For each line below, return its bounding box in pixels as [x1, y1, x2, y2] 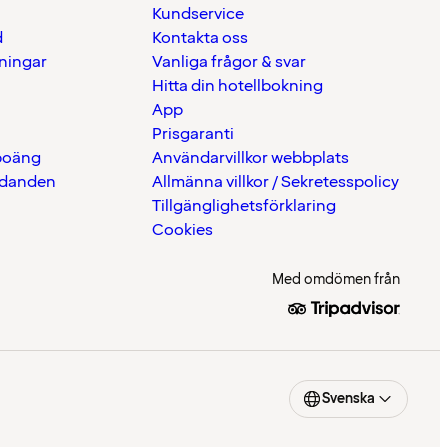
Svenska [322, 389, 375, 409]
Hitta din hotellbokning [152, 75, 323, 98]
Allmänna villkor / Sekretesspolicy [152, 171, 399, 194]
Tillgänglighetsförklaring [152, 195, 336, 218]
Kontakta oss [152, 27, 248, 50]
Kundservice [152, 3, 244, 26]
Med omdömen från [272, 270, 400, 290]
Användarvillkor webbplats [152, 147, 349, 170]
